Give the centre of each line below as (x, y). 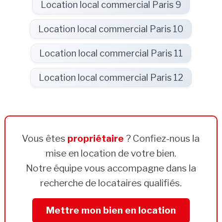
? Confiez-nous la (162, 138)
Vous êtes (45, 138)
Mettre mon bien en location (111, 210)
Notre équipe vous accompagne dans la (111, 168)
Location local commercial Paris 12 (111, 77)
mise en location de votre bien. (111, 153)
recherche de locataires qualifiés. (111, 183)
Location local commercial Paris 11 (111, 53)
